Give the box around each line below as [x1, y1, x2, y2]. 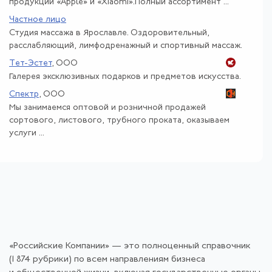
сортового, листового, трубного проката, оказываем [9, 115, 229, 125]
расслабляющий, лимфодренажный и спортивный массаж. [9, 41, 242, 50]
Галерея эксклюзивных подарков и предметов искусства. [9, 72, 241, 81]
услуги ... [9, 128, 44, 138]
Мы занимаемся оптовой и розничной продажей [9, 103, 206, 112]
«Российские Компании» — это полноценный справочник [9, 241, 251, 251]
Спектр [9, 89, 39, 99]
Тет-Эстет [9, 58, 52, 68]
